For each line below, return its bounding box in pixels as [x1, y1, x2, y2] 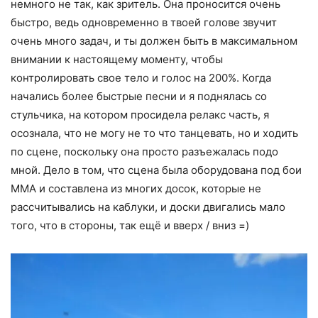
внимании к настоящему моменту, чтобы [11, 53, 223, 67]
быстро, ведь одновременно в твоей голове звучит [11, 16, 277, 30]
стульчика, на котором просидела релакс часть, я [11, 108, 269, 122]
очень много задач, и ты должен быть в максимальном [11, 34, 297, 48]
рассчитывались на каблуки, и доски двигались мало [11, 200, 285, 214]
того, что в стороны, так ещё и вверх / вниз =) [11, 219, 249, 233]
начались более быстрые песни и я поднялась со [11, 89, 267, 104]
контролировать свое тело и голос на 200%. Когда [11, 71, 271, 85]
